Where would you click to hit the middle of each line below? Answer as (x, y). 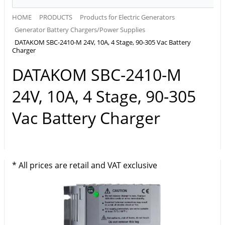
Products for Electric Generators (127, 17)
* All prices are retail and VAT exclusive (85, 165)
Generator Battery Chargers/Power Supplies (80, 30)
